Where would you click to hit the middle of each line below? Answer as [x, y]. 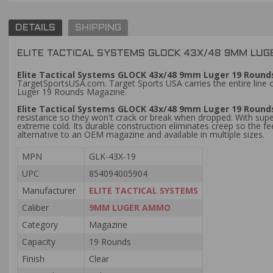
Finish [33, 259]
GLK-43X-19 [112, 156]
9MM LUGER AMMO [130, 207]
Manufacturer [49, 190]
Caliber [35, 207]
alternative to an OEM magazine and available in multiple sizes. [141, 134]
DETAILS [36, 28]
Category [40, 225]
